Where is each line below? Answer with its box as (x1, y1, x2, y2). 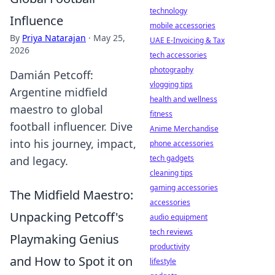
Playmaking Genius (10, 231, 119, 247)
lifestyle (150, 256, 176, 266)
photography (150, 64, 193, 75)
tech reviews (150, 227, 193, 237)
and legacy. (10, 153, 68, 168)
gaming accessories (150, 182, 218, 193)
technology (150, 6, 187, 16)
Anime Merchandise (150, 123, 219, 134)
